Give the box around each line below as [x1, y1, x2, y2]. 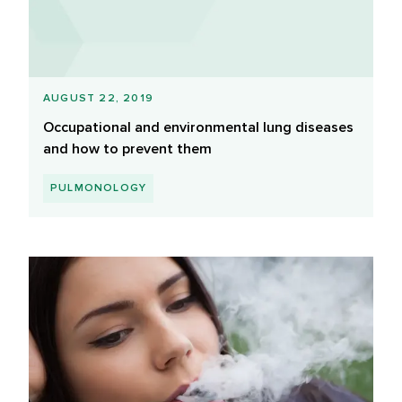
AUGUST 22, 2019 [43, 92, 153, 106]
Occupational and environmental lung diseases [43, 118, 354, 137]
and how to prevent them [43, 140, 212, 159]
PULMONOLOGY [50, 181, 147, 196]
